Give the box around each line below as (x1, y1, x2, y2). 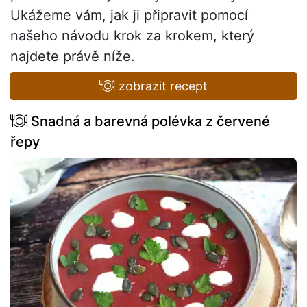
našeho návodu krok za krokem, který (10, 27, 254, 44)
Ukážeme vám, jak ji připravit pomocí (10, 6, 248, 23)
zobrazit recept (114, 78, 208, 93)
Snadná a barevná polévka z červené (27, 112, 270, 130)
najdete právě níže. (10, 47, 135, 64)
